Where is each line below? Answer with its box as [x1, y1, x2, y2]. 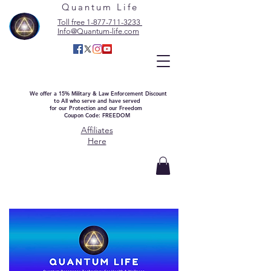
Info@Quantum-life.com [57, 27, 139, 36]
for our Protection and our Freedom [50, 104, 144, 111]
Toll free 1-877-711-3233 [57, 18, 142, 27]
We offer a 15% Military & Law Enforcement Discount [29, 90, 167, 97]
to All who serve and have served [53, 97, 140, 104]
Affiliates [80, 125, 113, 135]
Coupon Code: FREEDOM [64, 111, 130, 119]
